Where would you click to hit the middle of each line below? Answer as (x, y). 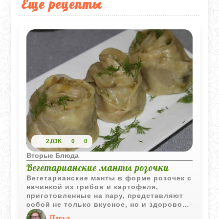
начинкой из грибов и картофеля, (93, 186)
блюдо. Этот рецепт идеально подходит (106, 213)
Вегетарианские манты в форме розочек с (109, 178)
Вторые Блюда (53, 155)
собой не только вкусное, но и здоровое (107, 204)
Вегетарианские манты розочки (98, 167)
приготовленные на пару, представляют (105, 195)
